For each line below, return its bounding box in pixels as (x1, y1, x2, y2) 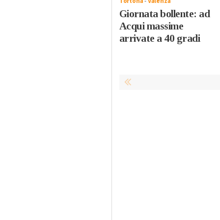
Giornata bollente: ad (119, 7, 210, 20)
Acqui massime (119, 20, 184, 32)
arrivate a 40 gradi (119, 32, 200, 44)
